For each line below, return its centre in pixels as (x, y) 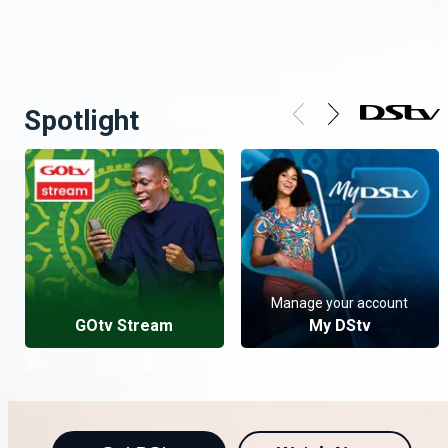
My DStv (339, 325)
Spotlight (81, 120)
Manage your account (340, 302)
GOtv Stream (124, 325)
